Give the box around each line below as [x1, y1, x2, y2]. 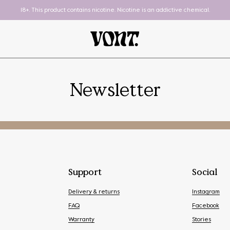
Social [192, 166, 217, 177]
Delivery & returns [68, 188, 120, 195]
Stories [192, 216, 211, 223]
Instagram [192, 188, 220, 195]
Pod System [66, 142, 97, 148]
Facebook [192, 202, 219, 209]
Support [68, 166, 102, 177]
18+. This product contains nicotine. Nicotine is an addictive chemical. [20, 7, 210, 13]
